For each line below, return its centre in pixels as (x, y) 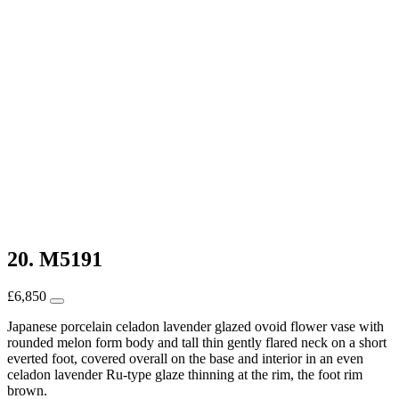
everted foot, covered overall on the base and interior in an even (185, 359)
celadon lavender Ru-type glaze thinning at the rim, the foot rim (185, 375)
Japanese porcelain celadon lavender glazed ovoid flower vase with (195, 327)
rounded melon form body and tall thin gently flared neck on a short (197, 343)
